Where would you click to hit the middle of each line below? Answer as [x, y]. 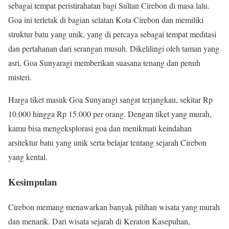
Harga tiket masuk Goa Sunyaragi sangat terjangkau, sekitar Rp [110, 100]
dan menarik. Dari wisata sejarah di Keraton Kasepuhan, [99, 221]
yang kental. [28, 157]
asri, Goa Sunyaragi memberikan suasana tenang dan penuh [104, 63]
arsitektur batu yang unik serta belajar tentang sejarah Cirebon [107, 143]
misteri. [20, 77]
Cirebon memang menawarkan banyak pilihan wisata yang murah [114, 207]
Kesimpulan [32, 181]
